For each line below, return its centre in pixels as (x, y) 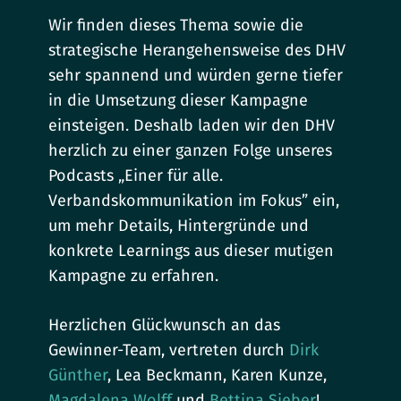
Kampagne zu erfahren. (134, 276)
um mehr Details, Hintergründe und (179, 226)
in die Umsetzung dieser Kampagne (179, 101)
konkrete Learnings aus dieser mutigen (192, 251)
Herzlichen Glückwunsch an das (165, 325)
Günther (78, 375)
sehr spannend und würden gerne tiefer (196, 76)
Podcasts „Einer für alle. (136, 176)
